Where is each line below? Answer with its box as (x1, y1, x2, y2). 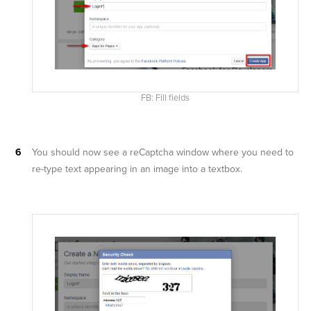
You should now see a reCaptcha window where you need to (32, 146, 294, 158)
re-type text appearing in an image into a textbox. (32, 162, 242, 175)
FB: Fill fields (141, 92, 190, 103)
